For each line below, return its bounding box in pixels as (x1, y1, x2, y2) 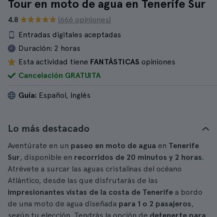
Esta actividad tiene (18, 57, 90, 66)
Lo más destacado (8, 123, 90, 134)
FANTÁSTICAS (90, 57, 141, 66)
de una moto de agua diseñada (8, 199, 119, 208)
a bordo (173, 187, 202, 197)
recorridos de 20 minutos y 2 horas (74, 153, 202, 162)
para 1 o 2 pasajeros (119, 199, 191, 208)
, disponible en (20, 153, 74, 162)
